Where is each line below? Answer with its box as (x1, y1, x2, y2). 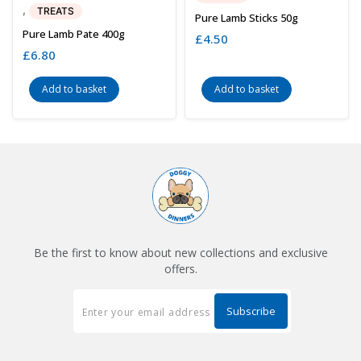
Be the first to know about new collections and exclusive (33, 245, 328, 261)
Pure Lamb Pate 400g (23, 27, 125, 42)
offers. (164, 261, 197, 277)
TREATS (37, 5, 74, 18)
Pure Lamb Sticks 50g (195, 10, 298, 26)
